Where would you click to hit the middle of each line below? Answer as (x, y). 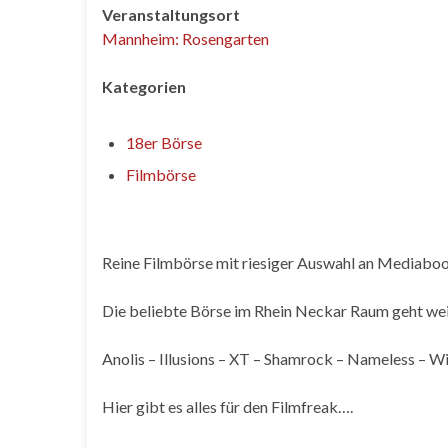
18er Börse (164, 142)
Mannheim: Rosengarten (185, 38)
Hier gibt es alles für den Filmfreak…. (227, 406)
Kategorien (144, 86)
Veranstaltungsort (171, 14)
